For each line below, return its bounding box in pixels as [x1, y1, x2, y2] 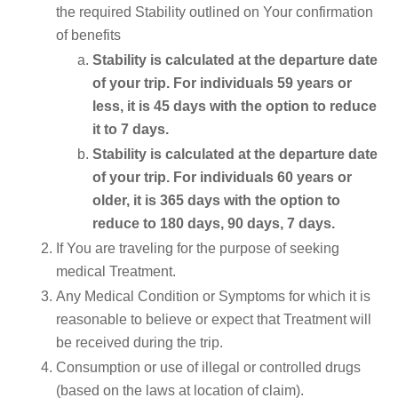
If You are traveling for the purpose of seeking [56, 240, 339, 256]
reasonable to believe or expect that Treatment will [56, 311, 371, 327]
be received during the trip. [56, 334, 223, 350]
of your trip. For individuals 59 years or [92, 75, 352, 91]
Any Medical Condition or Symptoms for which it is [56, 288, 370, 304]
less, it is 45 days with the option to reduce [92, 98, 377, 114]
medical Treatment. [56, 263, 176, 279]
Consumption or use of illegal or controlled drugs [56, 359, 361, 375]
